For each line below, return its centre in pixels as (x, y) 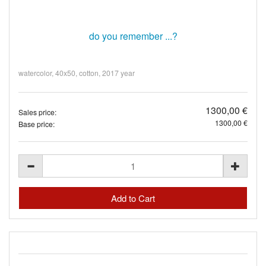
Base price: (37, 123)
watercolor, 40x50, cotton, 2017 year (77, 73)
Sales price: (37, 112)
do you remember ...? (133, 35)
